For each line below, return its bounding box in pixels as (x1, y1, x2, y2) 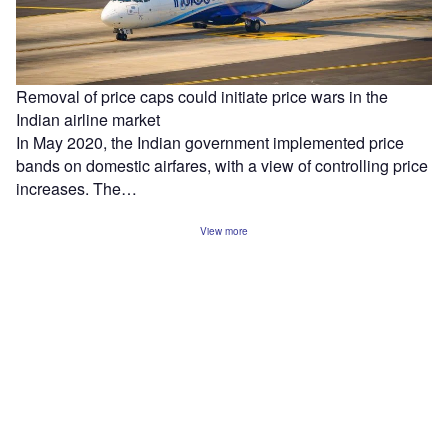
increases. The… (16, 176, 137, 200)
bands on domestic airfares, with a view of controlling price (16, 153, 428, 177)
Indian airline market (16, 107, 160, 131)
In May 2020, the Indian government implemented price (16, 130, 404, 154)
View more (200, 223, 248, 238)
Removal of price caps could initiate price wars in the (16, 84, 388, 108)
